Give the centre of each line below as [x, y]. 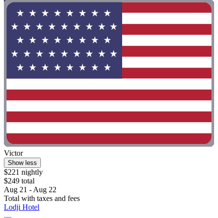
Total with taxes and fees [42, 198]
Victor [13, 153]
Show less [22, 163]
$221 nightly [23, 172]
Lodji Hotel [22, 207]
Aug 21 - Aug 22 [30, 189]
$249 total [19, 181]
